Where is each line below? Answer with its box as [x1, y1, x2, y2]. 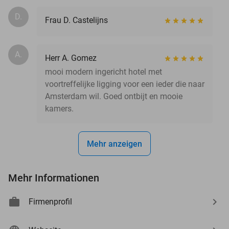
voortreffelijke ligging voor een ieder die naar [45, 79, 204, 89]
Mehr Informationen [8, 171, 99, 184]
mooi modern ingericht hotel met [45, 66, 162, 77]
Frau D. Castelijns [45, 15, 108, 25]
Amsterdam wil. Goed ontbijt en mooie [45, 91, 182, 101]
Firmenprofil [29, 196, 72, 207]
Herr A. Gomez [45, 53, 97, 63]
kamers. [45, 103, 74, 113]
